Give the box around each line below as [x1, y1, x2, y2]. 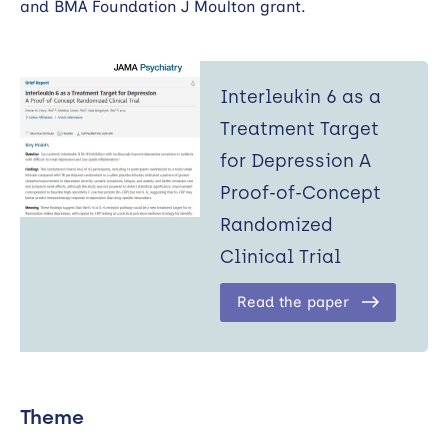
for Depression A [220, 149, 371, 172]
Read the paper [237, 292, 349, 311]
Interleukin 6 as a [220, 85, 381, 108]
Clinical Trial [220, 245, 341, 268]
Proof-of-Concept [220, 181, 381, 204]
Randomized [220, 213, 333, 236]
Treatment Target [220, 117, 379, 140]
